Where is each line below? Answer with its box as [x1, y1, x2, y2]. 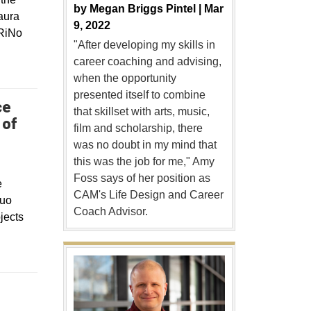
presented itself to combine [73, 88, 205, 101]
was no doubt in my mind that [73, 138, 217, 151]
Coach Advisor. [73, 205, 148, 217]
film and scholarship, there [73, 121, 203, 134]
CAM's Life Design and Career [73, 188, 224, 201]
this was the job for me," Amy [73, 155, 215, 167]
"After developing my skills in [73, 38, 215, 51]
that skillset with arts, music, [73, 105, 210, 117]
